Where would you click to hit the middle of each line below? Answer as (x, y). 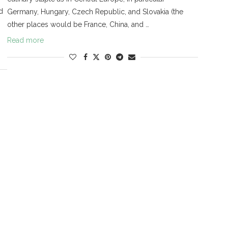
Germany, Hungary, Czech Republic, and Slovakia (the (95, 12)
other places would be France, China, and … (78, 25)
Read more (25, 40)
